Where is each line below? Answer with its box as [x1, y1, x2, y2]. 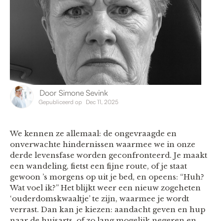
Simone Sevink [59, 87, 108, 98]
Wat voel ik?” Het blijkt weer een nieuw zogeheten [10, 183, 201, 192]
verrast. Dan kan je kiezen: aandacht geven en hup [10, 204, 205, 214]
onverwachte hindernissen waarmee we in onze [10, 139, 195, 149]
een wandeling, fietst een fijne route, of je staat [10, 161, 187, 171]
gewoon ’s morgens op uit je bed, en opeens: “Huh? [10, 172, 204, 182]
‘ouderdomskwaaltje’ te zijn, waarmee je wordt [10, 193, 189, 203]
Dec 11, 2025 [86, 98, 118, 106]
